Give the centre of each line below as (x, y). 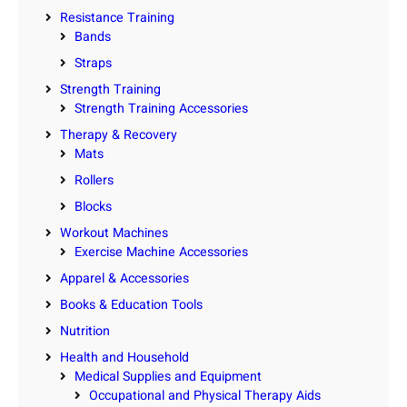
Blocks (93, 207)
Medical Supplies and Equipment (168, 377)
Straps (93, 64)
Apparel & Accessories (124, 279)
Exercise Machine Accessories (161, 253)
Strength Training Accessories (161, 109)
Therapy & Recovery (119, 135)
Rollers (94, 181)
